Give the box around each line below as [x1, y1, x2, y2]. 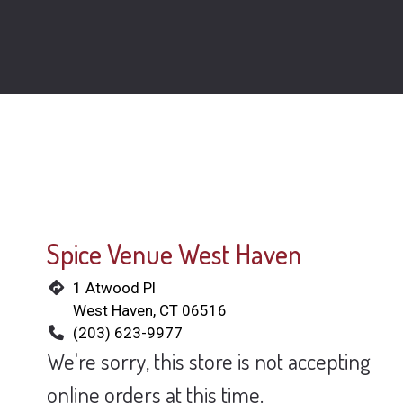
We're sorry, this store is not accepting [47, 345, 371, 375]
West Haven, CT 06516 [73, 300, 228, 319]
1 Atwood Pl [73, 278, 157, 297]
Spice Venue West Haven [47, 236, 301, 271]
